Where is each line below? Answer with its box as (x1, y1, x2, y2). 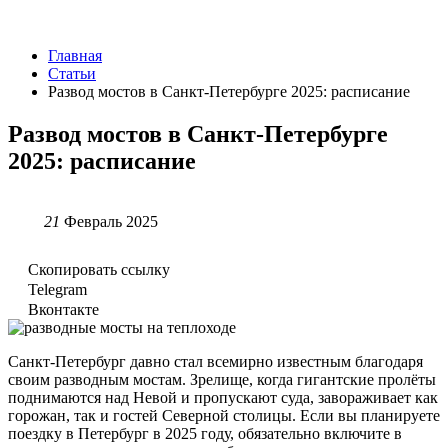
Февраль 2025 (60, 212, 158, 230)
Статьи (48, 65, 96, 82)
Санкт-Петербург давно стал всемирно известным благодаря (8, 352, 423, 370)
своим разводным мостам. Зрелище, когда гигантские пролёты (8, 370, 436, 388)
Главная (48, 47, 102, 64)
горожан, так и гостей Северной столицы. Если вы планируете (8, 406, 440, 424)
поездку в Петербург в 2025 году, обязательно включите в (8, 424, 402, 442)
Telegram (28, 280, 87, 298)
